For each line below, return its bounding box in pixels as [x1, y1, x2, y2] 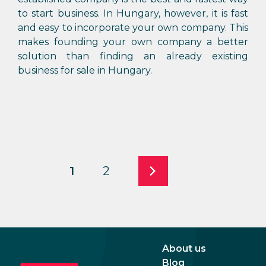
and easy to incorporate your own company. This [18, 22, 248, 33]
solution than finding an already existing [18, 50, 248, 62]
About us [162, 243, 206, 254]
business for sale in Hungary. [18, 65, 152, 76]
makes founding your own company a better [18, 36, 248, 47]
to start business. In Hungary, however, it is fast [18, 8, 248, 19]
